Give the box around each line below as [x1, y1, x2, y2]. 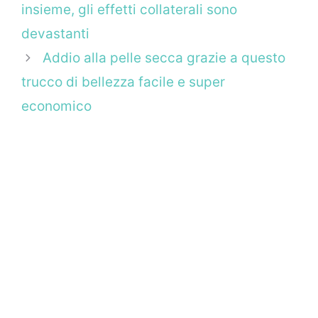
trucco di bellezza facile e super [21, 74, 225, 91]
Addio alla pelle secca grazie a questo [43, 50, 286, 67]
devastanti [21, 26, 89, 43]
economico [21, 98, 92, 115]
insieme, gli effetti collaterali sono [21, 1, 237, 18]
